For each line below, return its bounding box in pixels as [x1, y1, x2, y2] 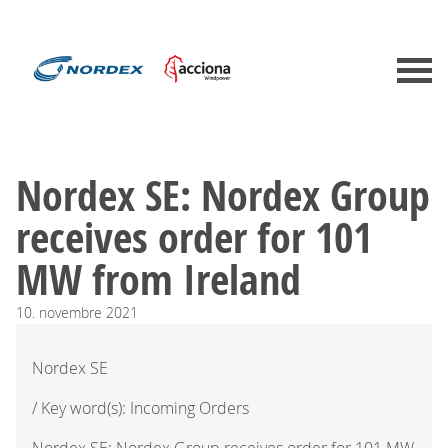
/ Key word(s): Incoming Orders [32, 396, 249, 419]
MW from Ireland [16, 249, 301, 308]
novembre [39, 302, 102, 322]
